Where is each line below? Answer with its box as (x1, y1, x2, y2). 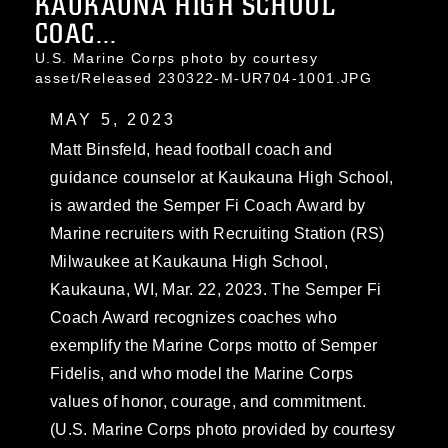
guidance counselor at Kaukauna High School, (50, 169, 394, 186)
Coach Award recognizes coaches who (50, 309, 337, 326)
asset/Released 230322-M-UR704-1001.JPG (35, 70, 373, 86)
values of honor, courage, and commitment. (50, 393, 367, 410)
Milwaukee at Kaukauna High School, (50, 253, 328, 270)
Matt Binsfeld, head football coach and (50, 141, 333, 158)
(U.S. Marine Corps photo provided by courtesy (50, 421, 396, 438)
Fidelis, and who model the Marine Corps (50, 365, 354, 382)
